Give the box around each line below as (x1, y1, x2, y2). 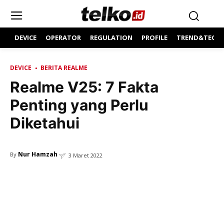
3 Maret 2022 (68, 151, 102, 159)
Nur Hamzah (18, 150, 57, 158)
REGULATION (90, 33, 132, 42)
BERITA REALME (40, 63, 87, 72)
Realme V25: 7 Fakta (10, 78, 158, 96)
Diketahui (10, 114, 79, 132)
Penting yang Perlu (10, 96, 148, 114)
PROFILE (141, 33, 167, 42)
